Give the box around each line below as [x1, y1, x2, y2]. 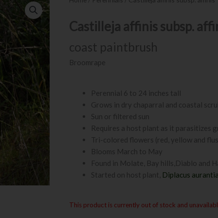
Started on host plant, [91, 170, 162, 179]
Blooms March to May [91, 146, 163, 156]
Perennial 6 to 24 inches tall [91, 88, 181, 97]
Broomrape [69, 57, 106, 67]
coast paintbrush [69, 39, 158, 54]
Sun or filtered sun [91, 111, 149, 121]
